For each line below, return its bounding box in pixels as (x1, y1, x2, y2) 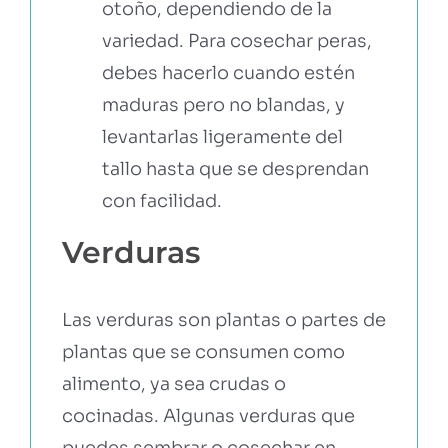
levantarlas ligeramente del (101, 125, 343, 148)
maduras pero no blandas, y (101, 93, 345, 116)
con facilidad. (101, 189, 222, 212)
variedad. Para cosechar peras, (101, 29, 372, 52)
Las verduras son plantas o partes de (61, 308, 386, 331)
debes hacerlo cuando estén (101, 61, 355, 84)
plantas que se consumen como (61, 340, 345, 363)
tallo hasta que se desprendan (101, 157, 369, 180)
